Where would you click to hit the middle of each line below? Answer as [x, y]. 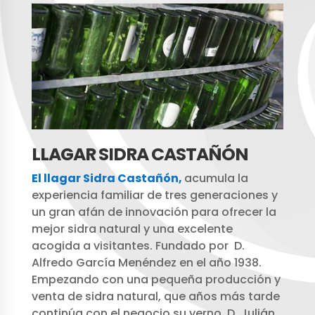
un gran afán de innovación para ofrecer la [154, 212]
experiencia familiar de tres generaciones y [154, 195]
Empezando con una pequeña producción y [156, 279]
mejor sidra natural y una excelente [132, 229]
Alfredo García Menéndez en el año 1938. [146, 262]
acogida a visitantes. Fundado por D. [138, 245]
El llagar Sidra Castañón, [107, 178]
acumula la [216, 178]
